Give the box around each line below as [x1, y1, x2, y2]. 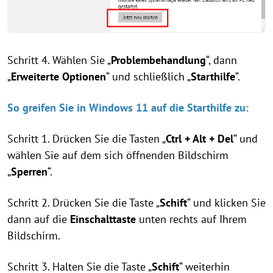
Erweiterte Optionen [11, 69, 106, 84]
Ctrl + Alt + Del [166, 132, 233, 146]
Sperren [11, 165, 48, 179]
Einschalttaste [70, 212, 139, 227]
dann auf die [7, 212, 70, 227]
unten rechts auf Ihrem [139, 212, 247, 227]
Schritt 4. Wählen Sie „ [7, 53, 111, 68]
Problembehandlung [111, 53, 206, 68]
